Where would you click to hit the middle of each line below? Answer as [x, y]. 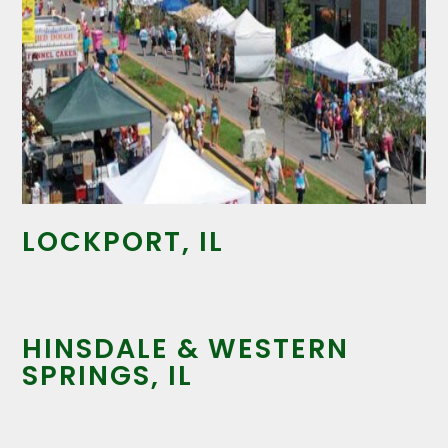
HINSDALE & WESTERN [186, 348]
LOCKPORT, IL [123, 241]
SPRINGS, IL [108, 375]
